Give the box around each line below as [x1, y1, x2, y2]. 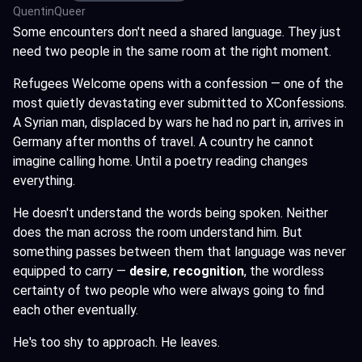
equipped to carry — [13, 263, 129, 279]
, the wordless [244, 263, 324, 279]
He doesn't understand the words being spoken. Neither [13, 205, 328, 221]
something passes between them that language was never [13, 244, 346, 259]
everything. [13, 173, 75, 188]
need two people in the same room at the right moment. [13, 44, 331, 59]
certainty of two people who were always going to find [13, 283, 324, 298]
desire [129, 263, 167, 279]
